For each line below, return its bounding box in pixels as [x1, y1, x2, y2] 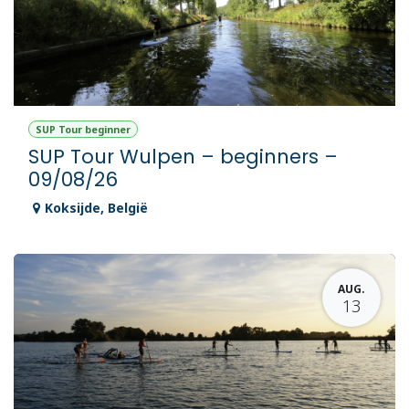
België [108, 199, 148, 217]
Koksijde [45, 199, 100, 217]
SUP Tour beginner [35, 122, 131, 136]
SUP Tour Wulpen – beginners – [28, 143, 338, 171]
